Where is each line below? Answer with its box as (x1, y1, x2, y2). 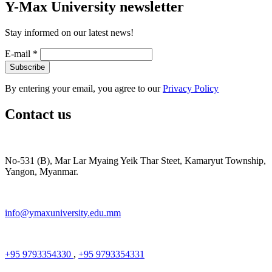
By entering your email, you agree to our (5, 83, 163, 93)
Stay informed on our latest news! (5, 27, 134, 38)
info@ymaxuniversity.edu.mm (5, 207, 121, 218)
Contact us (5, 106, 71, 122)
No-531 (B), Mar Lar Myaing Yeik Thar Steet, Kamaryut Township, (5, 155, 266, 166)
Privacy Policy (163, 83, 219, 93)
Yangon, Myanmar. (5, 166, 78, 177)
